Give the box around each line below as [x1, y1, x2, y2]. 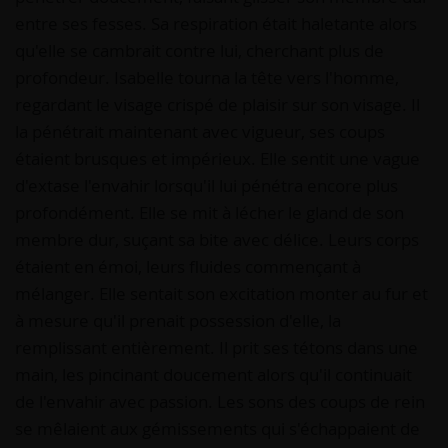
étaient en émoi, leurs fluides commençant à [15, 255, 361, 278]
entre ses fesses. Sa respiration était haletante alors [15, 12, 417, 35]
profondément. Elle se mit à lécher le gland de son [15, 201, 404, 224]
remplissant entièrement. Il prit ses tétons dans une [15, 336, 418, 359]
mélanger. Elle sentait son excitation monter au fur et [15, 282, 428, 305]
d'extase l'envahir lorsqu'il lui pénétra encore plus [15, 174, 398, 197]
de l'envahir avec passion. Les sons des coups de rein [15, 390, 425, 413]
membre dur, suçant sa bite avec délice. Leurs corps [15, 228, 419, 251]
